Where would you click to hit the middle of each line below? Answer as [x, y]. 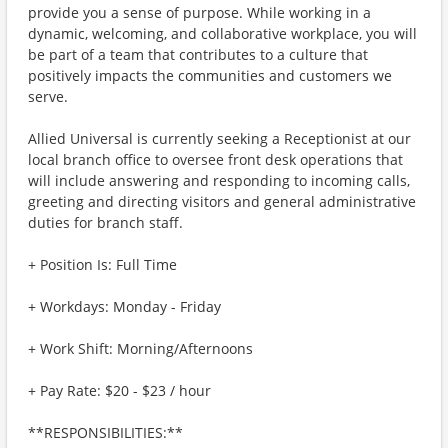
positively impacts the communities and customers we [210, 75]
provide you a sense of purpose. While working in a [199, 12]
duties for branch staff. [105, 222]
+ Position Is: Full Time [102, 264]
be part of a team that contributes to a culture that [198, 54]
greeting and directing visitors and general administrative [222, 201]
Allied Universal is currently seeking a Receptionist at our [219, 138]
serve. [48, 96]
